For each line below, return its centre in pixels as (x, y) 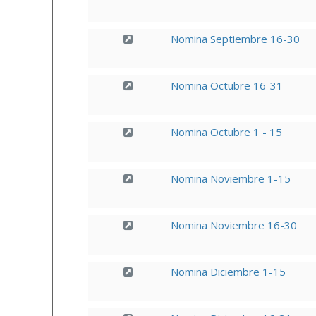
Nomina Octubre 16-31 (226, 85)
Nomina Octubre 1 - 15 (226, 132)
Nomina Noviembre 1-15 (230, 178)
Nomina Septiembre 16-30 (235, 39)
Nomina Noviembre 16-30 (233, 225)
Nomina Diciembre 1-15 (228, 272)
